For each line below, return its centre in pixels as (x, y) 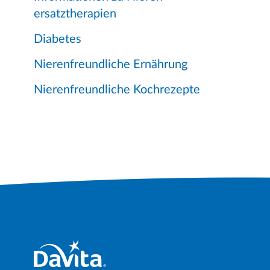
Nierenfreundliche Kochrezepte (117, 90)
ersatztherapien (75, 14)
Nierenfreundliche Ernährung (111, 65)
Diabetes (58, 39)
